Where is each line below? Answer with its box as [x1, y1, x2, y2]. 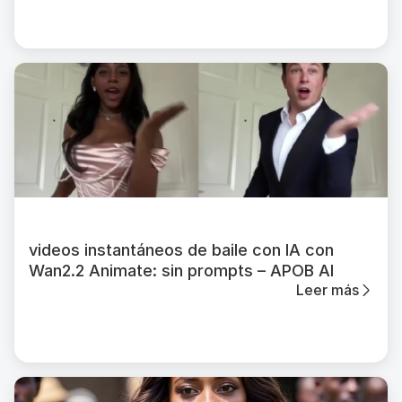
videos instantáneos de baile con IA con [29, 240, 334, 259]
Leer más [296, 281, 359, 299]
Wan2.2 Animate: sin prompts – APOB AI [29, 261, 334, 280]
